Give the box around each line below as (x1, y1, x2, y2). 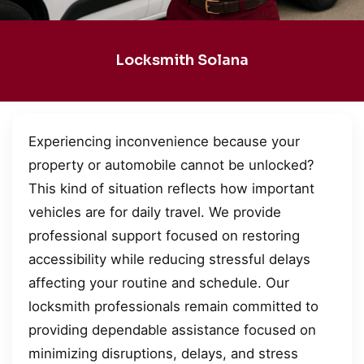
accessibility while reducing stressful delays (28, 250, 310, 267)
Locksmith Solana (115, 51, 249, 70)
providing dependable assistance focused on (28, 321, 316, 338)
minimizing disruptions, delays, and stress (28, 344, 298, 362)
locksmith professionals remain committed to (28, 297, 318, 314)
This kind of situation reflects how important (28, 180, 314, 197)
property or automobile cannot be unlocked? (28, 156, 314, 173)
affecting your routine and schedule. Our (28, 274, 289, 291)
